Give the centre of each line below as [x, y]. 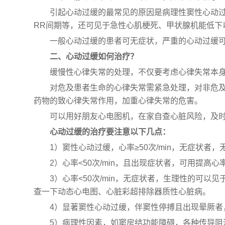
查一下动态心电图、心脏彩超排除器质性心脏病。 [122, 192]
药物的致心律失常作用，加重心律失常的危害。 [118, 101]
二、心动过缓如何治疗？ [94, 57]
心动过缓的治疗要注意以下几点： [110, 132]
